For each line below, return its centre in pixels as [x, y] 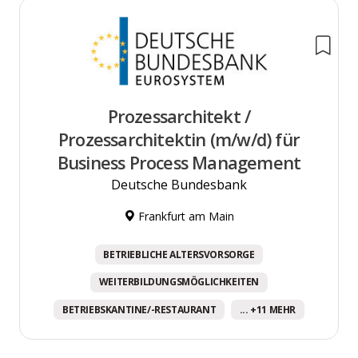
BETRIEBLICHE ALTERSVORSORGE [179, 254]
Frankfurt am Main [185, 216]
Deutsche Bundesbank [179, 184]
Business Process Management [179, 162]
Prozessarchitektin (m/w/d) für [179, 139]
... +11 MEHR [267, 309]
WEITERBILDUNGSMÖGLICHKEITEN [179, 282]
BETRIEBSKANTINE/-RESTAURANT [139, 309]
